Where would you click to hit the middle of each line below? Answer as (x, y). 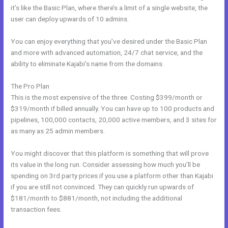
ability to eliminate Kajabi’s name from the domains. (88, 63)
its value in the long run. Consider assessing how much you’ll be (106, 164)
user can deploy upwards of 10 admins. (70, 19)
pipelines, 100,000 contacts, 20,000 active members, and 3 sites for (114, 119)
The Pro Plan (30, 86)
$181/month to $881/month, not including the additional (97, 198)
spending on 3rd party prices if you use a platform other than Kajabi (112, 175)
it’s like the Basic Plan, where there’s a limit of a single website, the (109, 8)
